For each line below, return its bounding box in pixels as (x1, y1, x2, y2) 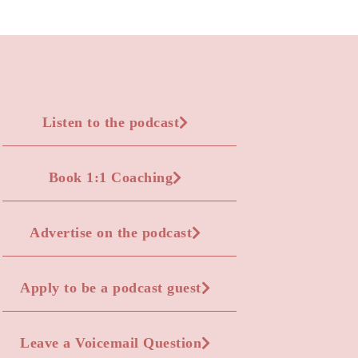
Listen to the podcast (42, 113, 180, 130)
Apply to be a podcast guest (20, 279, 201, 296)
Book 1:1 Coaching (48, 169, 173, 185)
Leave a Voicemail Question (20, 334, 202, 351)
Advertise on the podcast (30, 224, 193, 241)
